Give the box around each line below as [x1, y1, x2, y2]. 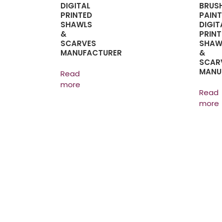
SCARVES [60, 38, 96, 49]
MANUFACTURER [60, 47, 122, 58]
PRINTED [60, 9, 92, 20]
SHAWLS [60, 19, 92, 30]
